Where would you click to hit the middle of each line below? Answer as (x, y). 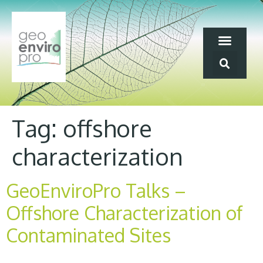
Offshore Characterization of (124, 213)
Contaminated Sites (88, 235)
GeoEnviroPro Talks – (96, 191)
